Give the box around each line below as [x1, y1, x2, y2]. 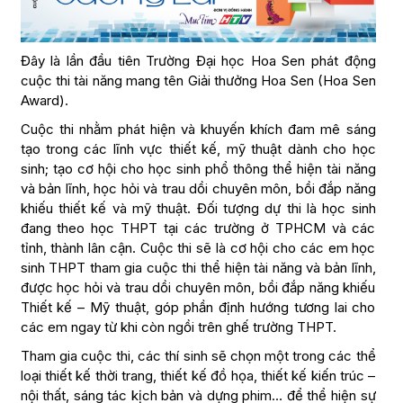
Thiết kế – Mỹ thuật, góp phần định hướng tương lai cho [20, 299, 376, 317]
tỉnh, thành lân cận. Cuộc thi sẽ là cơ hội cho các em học [20, 239, 376, 257]
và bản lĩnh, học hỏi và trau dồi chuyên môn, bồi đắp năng [20, 180, 376, 198]
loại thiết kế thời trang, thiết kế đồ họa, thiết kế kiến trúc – [20, 367, 376, 385]
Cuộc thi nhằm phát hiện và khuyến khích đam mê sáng [20, 121, 376, 139]
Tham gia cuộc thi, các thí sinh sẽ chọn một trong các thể [20, 347, 376, 365]
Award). [20, 92, 68, 110]
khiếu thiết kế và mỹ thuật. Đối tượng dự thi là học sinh [20, 200, 376, 218]
